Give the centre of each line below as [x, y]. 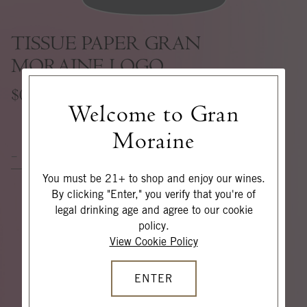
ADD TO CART [136, 152]
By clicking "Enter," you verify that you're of [153, 194]
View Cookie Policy [153, 241]
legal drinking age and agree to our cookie [153, 210]
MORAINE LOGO [87, 66]
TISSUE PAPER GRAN [106, 43]
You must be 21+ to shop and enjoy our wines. [153, 178]
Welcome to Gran [153, 114]
